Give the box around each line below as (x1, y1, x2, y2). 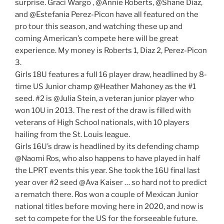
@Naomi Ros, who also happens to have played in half (15, 153, 200, 163)
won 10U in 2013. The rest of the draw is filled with (15, 105, 191, 115)
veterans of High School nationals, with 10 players (15, 117, 189, 127)
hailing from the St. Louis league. (15, 129, 130, 139)
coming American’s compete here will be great (15, 33, 178, 43)
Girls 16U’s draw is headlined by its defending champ (15, 141, 199, 151)
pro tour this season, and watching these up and (15, 21, 182, 31)
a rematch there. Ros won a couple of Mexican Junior (15, 189, 198, 199)
